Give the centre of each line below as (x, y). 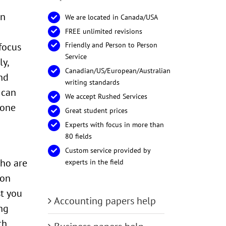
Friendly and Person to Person (111, 45)
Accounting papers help (105, 201)
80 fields (78, 136)
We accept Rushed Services (106, 97)
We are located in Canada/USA (111, 17)
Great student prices (96, 111)
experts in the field (94, 162)
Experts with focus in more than (114, 124)
